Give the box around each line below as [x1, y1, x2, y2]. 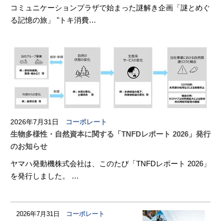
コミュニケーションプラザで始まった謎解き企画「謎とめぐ [10, 3, 210, 12]
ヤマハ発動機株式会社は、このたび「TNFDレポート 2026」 [10, 159, 211, 168]
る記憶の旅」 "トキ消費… [10, 16, 96, 24]
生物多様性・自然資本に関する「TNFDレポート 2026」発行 [10, 130, 211, 138]
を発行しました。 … [10, 172, 79, 180]
